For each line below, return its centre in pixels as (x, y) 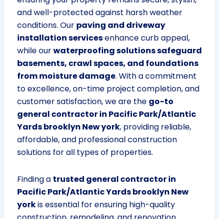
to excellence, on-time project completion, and (108, 89)
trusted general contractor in (114, 179)
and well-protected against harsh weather (99, 13)
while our (35, 51)
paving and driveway (120, 25)
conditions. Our (46, 25)
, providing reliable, (155, 127)
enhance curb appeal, (146, 38)
